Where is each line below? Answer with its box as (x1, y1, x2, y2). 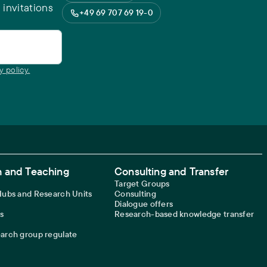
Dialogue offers (114, 198, 173, 209)
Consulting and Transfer (114, 164, 229, 178)
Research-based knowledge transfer (114, 209, 254, 219)
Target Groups (114, 178, 170, 189)
